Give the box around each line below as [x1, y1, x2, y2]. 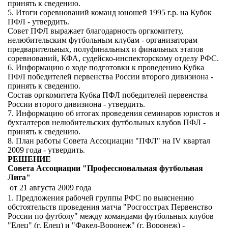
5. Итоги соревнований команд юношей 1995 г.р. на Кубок [8, 8, 212, 17]
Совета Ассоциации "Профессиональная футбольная [8, 164, 203, 173]
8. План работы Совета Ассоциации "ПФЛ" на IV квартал [8, 136, 210, 145]
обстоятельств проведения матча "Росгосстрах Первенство [8, 203, 212, 211]
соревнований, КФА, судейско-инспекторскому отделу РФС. [8, 54, 219, 63]
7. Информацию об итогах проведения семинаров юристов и [8, 109, 220, 118]
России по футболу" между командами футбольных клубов [8, 212, 214, 220]
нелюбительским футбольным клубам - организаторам [8, 36, 197, 44]
